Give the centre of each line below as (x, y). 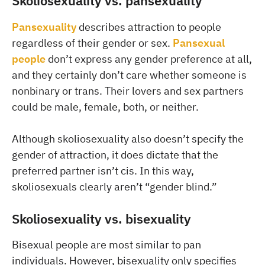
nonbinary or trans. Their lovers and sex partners (128, 91)
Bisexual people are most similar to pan (106, 245)
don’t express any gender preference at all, (149, 59)
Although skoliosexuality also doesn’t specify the (128, 138)
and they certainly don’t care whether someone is (129, 75)
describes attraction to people (149, 27)
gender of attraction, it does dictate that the (115, 154)
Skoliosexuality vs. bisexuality (101, 218)
